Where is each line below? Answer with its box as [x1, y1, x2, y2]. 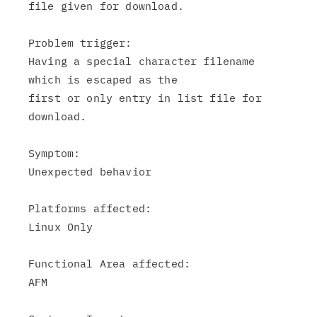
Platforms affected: [28, 202, 152, 215]
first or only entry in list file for [28, 91, 262, 105]
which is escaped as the [28, 73, 178, 86]
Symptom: [28, 146, 81, 160]
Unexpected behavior [28, 165, 152, 178]
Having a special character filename [28, 54, 255, 68]
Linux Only [28, 220, 93, 234]
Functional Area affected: [28, 257, 190, 270]
